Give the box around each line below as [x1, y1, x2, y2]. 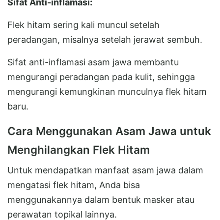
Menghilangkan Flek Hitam [7, 142, 150, 156]
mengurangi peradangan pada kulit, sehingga [7, 71, 195, 82]
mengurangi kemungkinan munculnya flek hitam [7, 86, 207, 97]
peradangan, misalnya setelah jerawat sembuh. [7, 34, 202, 45]
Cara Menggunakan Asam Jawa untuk [7, 124, 211, 137]
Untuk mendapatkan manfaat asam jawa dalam [7, 165, 203, 175]
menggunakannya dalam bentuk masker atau [7, 194, 194, 205]
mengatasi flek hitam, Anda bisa [7, 179, 140, 190]
